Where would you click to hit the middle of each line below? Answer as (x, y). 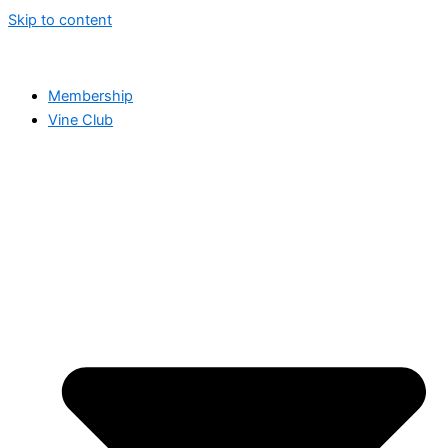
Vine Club (80, 119)
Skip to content (60, 20)
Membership (90, 95)
